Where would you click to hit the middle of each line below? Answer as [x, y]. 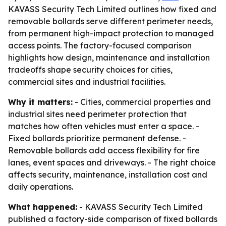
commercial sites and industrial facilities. [87, 82]
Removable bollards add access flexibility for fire [104, 150]
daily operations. [41, 187]
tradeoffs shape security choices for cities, [90, 70]
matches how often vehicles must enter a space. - [104, 126]
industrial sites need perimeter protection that [97, 114]
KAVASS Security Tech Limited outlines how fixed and [112, 9]
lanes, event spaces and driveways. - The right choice [112, 162]
